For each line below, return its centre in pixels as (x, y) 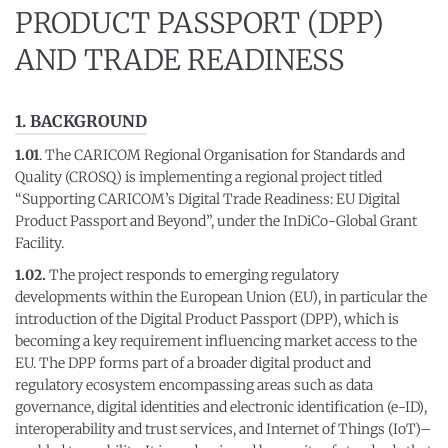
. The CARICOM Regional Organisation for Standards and (222, 155)
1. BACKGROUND (81, 121)
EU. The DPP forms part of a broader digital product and (193, 363)
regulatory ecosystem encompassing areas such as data (194, 385)
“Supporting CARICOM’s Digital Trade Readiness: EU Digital (207, 199)
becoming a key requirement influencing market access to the (216, 341)
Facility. (39, 243)
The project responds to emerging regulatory (192, 275)
